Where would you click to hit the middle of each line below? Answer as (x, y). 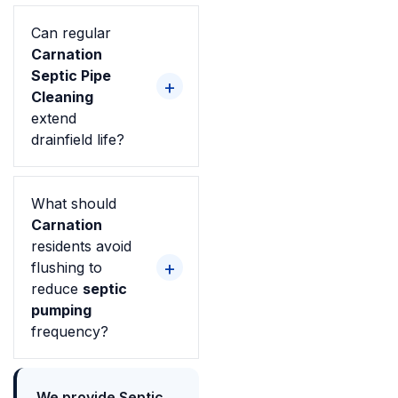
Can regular (71, 32)
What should (74, 203)
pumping (61, 310)
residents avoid (81, 246)
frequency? (70, 331)
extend (54, 118)
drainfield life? (78, 139)
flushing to (67, 267)
